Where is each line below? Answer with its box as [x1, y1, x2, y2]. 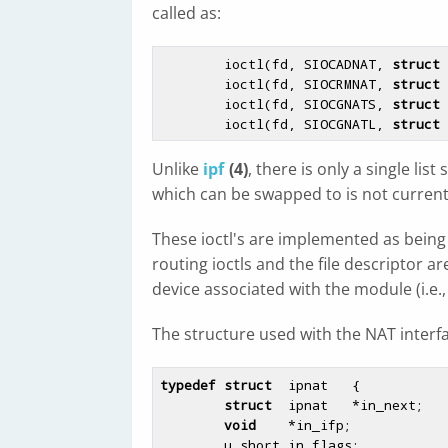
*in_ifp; [255, 415, 352, 434]
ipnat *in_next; [271, 395, 424, 414]
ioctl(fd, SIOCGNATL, [223, 114, 392, 133]
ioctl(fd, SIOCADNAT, [223, 54, 392, 73]
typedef [159, 375, 216, 394]
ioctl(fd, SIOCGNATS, [223, 94, 392, 113]
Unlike [152, 158, 203, 180]
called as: [152, 2, 221, 24]
